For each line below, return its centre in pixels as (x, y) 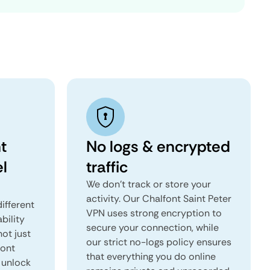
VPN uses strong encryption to (154, 213)
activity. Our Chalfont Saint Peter (159, 199)
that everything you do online (151, 256)
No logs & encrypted (158, 146)
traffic (107, 167)
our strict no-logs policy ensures (159, 242)
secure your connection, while (152, 228)
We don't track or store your (149, 184)
